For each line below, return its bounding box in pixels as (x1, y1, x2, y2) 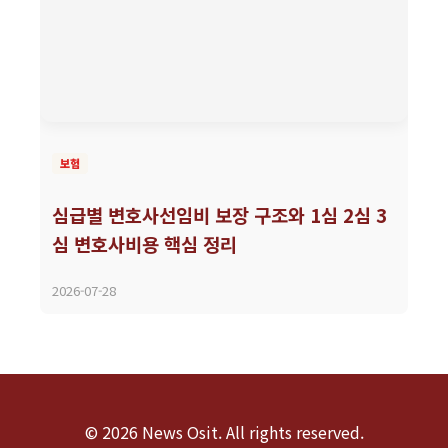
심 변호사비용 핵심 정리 (52, 230, 237, 258)
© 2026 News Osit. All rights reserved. (84, 420, 364, 445)
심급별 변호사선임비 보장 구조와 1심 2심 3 (52, 201, 387, 229)
